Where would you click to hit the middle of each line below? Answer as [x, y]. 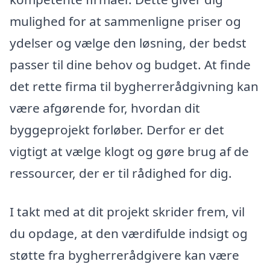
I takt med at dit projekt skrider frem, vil [127, 211]
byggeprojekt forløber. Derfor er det [117, 130]
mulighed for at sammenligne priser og [125, 21]
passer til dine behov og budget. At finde [130, 65]
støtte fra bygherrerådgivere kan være [124, 255]
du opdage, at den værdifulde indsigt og [129, 233]
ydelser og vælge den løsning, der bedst [128, 43]
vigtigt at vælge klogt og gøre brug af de [129, 152]
